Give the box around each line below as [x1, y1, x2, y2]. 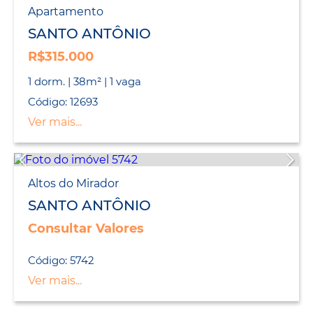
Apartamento [28, 5, 103, 19]
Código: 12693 [28, 95, 98, 109]
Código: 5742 [28, 254, 94, 268]
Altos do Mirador [28, 177, 119, 191]
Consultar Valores [28, 221, 144, 237]
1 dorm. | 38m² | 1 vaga [28, 75, 141, 89]
